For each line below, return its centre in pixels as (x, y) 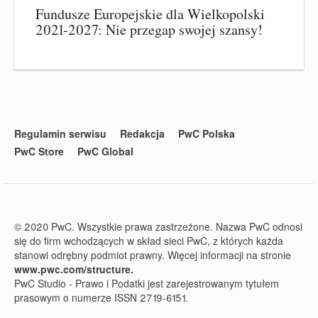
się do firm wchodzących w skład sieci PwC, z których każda (149, 240)
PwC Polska (207, 133)
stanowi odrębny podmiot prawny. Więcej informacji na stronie (153, 254)
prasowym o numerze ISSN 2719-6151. (101, 297)
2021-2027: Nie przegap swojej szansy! (149, 29)
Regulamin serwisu (60, 133)
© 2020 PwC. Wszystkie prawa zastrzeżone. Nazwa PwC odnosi (158, 226)
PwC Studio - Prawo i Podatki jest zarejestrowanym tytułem (147, 283)
